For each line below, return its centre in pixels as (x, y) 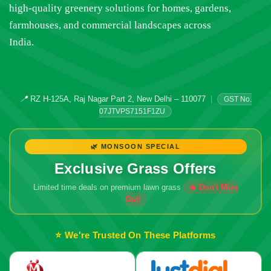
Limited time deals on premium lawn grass (108, 187)
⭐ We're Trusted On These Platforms (135, 235)
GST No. (238, 100)
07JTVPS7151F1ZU (132, 112)
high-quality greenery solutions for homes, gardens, (120, 8)
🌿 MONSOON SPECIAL (135, 146)
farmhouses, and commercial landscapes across (110, 25)
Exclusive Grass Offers (135, 168)
